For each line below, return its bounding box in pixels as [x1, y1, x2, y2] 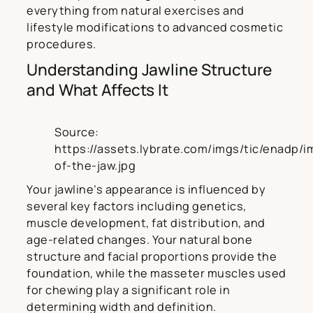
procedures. [27, 36, 96, 52]
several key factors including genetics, [27, 198, 247, 214]
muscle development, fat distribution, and [27, 214, 265, 231]
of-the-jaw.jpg [54, 157, 136, 173]
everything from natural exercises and [27, 2, 245, 18]
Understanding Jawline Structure [27, 58, 272, 80]
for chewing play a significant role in [27, 282, 230, 298]
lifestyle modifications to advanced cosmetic [27, 19, 283, 35]
